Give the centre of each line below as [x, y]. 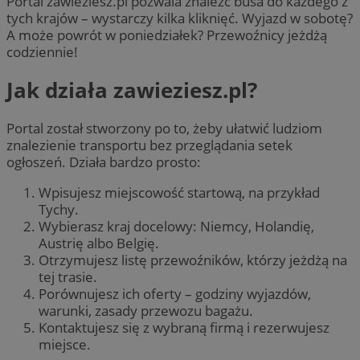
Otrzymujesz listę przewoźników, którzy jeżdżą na [193, 260]
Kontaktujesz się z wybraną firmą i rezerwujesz [184, 328]
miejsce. [65, 345]
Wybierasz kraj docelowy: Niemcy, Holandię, [176, 227]
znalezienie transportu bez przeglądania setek [149, 145]
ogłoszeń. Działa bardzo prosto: [104, 162]
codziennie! [42, 51]
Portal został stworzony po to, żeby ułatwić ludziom [164, 129]
